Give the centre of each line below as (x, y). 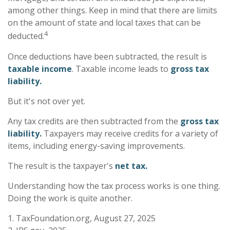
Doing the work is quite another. (70, 198)
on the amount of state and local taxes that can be (104, 23)
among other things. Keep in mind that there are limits (112, 11)
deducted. (26, 36)
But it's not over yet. (46, 101)
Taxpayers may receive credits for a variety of (130, 133)
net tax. (131, 166)
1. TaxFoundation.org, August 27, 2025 (82, 218)
